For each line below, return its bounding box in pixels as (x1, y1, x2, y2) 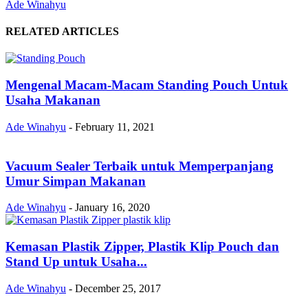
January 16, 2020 (75, 201, 150, 214)
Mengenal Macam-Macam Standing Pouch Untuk (5, 78, 288, 93)
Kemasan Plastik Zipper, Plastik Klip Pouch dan (5, 239, 279, 254)
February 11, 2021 (75, 120, 155, 133)
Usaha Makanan (5, 93, 100, 108)
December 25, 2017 (75, 282, 161, 294)
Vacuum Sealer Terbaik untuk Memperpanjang (5, 158, 274, 173)
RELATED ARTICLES (5, 25, 119, 38)
